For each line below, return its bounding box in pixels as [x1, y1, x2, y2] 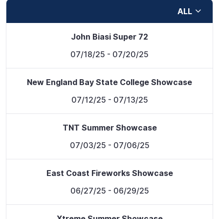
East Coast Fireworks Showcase [46, 168, 173, 178]
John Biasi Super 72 [71, 32, 148, 42]
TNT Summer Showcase [62, 123, 157, 132]
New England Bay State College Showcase [27, 77, 192, 87]
